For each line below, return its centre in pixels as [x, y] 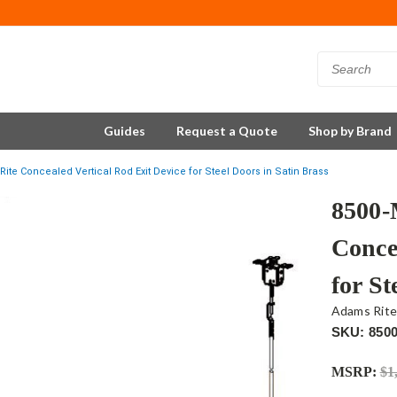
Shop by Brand [350, 131]
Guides [125, 131]
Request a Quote [227, 131]
